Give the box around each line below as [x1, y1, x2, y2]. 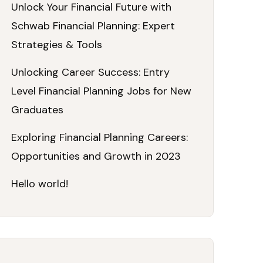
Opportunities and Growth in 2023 [11, 149, 181, 163]
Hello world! [11, 177, 68, 191]
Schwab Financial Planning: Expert [11, 19, 175, 33]
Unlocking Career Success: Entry [11, 65, 170, 79]
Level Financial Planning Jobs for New [11, 84, 191, 98]
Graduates [11, 103, 63, 117]
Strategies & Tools [11, 38, 102, 52]
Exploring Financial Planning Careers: [11, 130, 188, 144]
